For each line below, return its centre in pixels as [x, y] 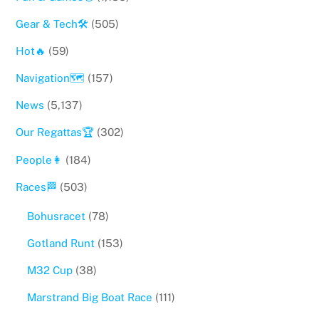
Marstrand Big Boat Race [89, 298]
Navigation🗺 [51, 78]
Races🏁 [37, 187]
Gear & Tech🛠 [52, 23]
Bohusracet [56, 216]
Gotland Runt [61, 244]
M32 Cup [49, 271]
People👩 [40, 159]
